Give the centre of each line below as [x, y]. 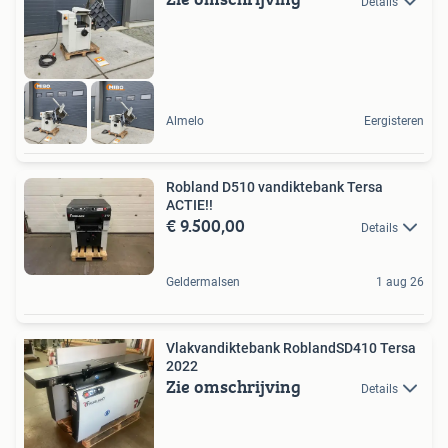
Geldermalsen [203, 282]
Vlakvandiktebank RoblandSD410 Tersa [291, 348]
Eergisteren [394, 120]
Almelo [185, 120]
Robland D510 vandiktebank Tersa [274, 186]
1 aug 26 [400, 282]
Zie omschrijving [233, 386]
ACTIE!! [189, 204]
